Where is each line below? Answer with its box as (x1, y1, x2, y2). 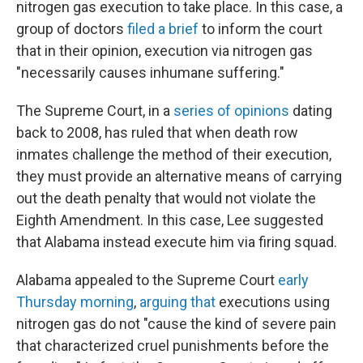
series (173, 102, 214, 119)
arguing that (136, 293, 216, 310)
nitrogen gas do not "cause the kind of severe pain (16, 315, 336, 332)
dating (289, 102, 332, 119)
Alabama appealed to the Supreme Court (16, 271, 278, 288)
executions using (216, 293, 330, 310)
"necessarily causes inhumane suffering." (16, 64, 284, 81)
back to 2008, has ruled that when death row (16, 124, 298, 141)
